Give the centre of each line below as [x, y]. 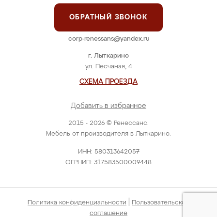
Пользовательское [161, 203]
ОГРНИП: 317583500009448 [108, 163]
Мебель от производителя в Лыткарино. [108, 134]
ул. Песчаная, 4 [108, 67]
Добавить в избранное [108, 106]
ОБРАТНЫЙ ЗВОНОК [108, 17]
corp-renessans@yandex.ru [108, 39]
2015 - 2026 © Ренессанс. [108, 123]
